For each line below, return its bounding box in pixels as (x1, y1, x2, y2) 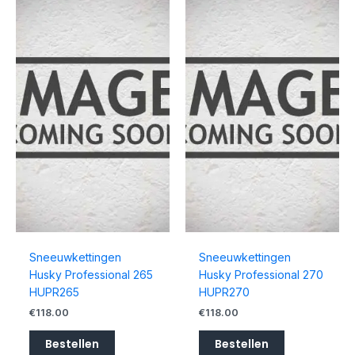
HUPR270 (198, 285, 250, 300)
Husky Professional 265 (29, 268, 153, 282)
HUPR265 (29, 285, 79, 300)
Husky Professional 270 (198, 268, 323, 282)
